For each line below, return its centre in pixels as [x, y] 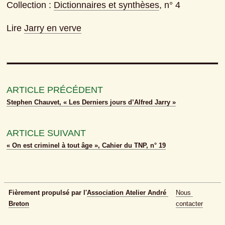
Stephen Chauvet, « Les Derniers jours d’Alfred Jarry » [91, 103]
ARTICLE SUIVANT [46, 133]
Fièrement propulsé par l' [48, 193]
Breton [19, 204]
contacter [189, 204]
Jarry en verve [53, 28]
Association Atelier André [127, 193]
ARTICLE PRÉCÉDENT [55, 90]
